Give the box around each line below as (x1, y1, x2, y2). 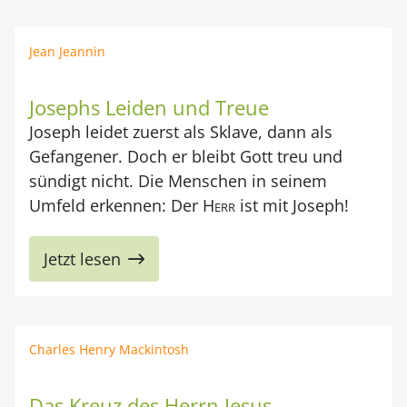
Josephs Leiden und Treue (29, 94, 269, 121)
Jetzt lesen (44, 248, 121, 270)
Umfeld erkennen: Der (29, 194, 203, 216)
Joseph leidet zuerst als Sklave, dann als (29, 121, 333, 143)
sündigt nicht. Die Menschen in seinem (29, 170, 327, 192)
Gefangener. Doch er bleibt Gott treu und (29, 145, 342, 167)
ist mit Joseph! (235, 194, 349, 216)
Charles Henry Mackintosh (29, 341, 189, 358)
